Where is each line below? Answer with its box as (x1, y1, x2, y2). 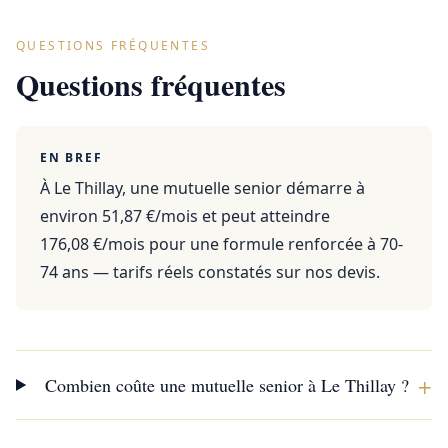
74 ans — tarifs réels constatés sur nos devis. (40, 261, 380, 283)
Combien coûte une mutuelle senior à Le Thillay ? (44, 373, 409, 397)
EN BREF (40, 149, 103, 166)
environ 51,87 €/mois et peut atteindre (40, 205, 330, 227)
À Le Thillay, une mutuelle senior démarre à (40, 177, 365, 199)
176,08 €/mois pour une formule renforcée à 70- (40, 233, 403, 255)
